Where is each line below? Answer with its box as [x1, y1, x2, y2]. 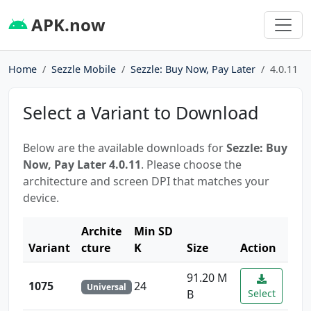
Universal [86, 280, 126, 293]
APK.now [27, 12, 106, 36]
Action [240, 239, 276, 255]
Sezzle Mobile [51, 62, 116, 76]
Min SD [134, 223, 173, 239]
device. [23, 190, 59, 205]
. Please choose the [141, 156, 242, 172]
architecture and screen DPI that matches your [23, 173, 269, 189]
